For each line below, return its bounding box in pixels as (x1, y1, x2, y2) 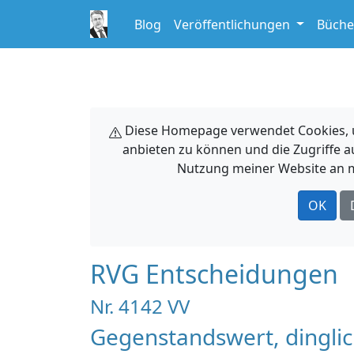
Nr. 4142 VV (90, 293, 190, 319)
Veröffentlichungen (174, 15, 293, 33)
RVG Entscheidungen (90, 257, 338, 291)
